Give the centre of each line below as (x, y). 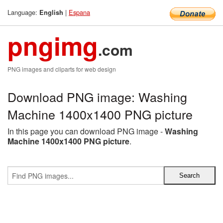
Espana (79, 12)
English (51, 12)
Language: (23, 12)
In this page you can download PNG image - (86, 131)
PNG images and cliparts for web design (62, 69)
